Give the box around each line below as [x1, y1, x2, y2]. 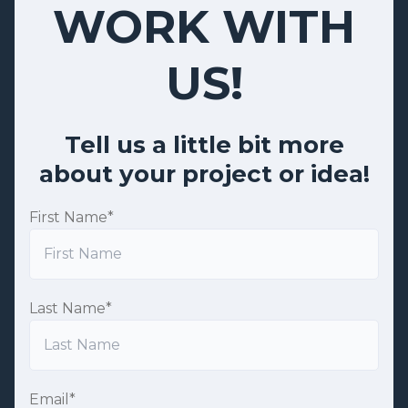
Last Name [29, 300, 106, 317]
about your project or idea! [38, 159, 370, 189]
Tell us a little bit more [64, 130, 344, 159]
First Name [29, 209, 107, 226]
